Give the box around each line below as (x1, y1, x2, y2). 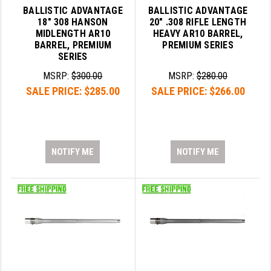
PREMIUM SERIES (162, 39, 233, 51)
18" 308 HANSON (38, 16, 108, 28)
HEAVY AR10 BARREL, (152, 28, 243, 40)
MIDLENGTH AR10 (35, 28, 111, 40)
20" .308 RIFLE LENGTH (149, 16, 247, 28)
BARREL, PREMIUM (34, 39, 112, 51)
